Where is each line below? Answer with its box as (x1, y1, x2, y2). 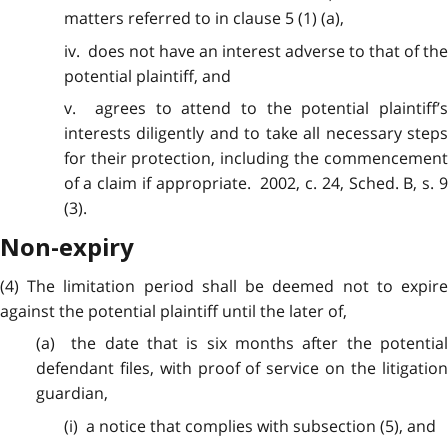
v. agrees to (63, 97, 182, 120)
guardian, (35, 382, 108, 405)
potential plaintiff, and (63, 64, 231, 87)
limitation (63, 274, 136, 297)
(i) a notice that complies (63, 414, 257, 437)
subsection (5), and (288, 414, 436, 437)
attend (181, 97, 232, 120)
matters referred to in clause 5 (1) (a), (63, 7, 344, 30)
